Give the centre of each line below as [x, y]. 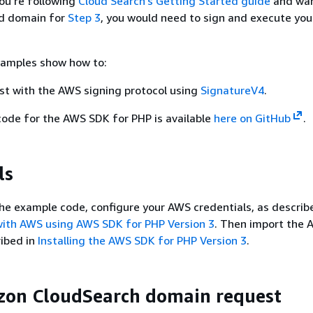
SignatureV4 [232, 90]
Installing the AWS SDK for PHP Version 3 [142, 240]
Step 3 [84, 17]
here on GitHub [252, 118]
